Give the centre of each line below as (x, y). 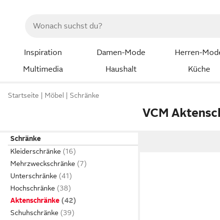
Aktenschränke (35, 200)
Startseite (23, 96)
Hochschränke (33, 188)
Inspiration (43, 53)
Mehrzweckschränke (43, 164)
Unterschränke (34, 176)
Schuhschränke (34, 213)
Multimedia (43, 69)
